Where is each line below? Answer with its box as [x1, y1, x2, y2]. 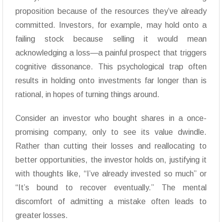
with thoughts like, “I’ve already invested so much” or [15, 169, 207, 178]
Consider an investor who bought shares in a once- [15, 114, 207, 123]
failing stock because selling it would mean [15, 35, 207, 44]
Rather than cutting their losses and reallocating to [15, 142, 207, 151]
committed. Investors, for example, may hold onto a [15, 21, 207, 30]
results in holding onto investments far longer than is [15, 76, 207, 85]
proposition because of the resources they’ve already [15, 7, 207, 16]
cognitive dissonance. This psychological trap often [15, 62, 207, 71]
